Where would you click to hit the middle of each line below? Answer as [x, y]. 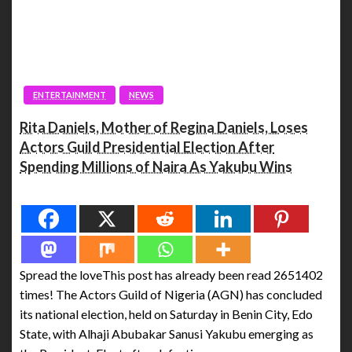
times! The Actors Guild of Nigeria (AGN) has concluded [171, 295]
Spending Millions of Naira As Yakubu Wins [156, 167]
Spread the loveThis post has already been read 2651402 [171, 275]
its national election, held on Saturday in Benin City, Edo [166, 314]
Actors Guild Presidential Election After [147, 147]
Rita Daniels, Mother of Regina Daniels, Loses [164, 128]
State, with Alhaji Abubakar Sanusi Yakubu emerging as [167, 334]
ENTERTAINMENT [70, 95]
